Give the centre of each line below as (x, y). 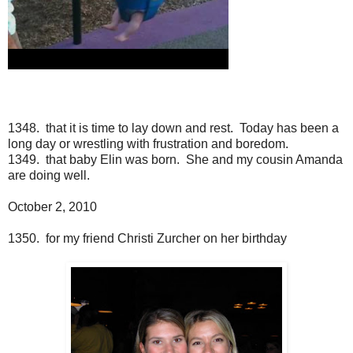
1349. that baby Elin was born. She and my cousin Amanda (175, 160)
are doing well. (49, 176)
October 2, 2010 (52, 207)
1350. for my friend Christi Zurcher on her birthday (147, 239)
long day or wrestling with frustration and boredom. (148, 144)
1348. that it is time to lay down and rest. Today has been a (173, 128)
